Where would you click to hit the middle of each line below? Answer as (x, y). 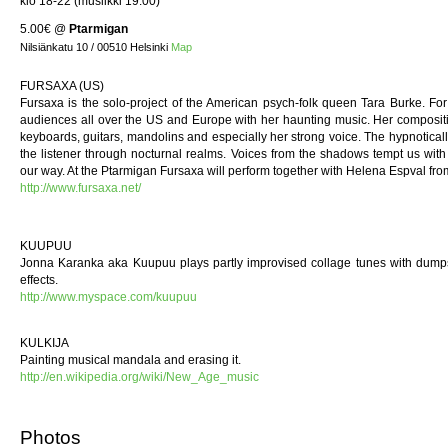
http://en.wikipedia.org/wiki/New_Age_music (139, 376)
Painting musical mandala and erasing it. (130, 359)
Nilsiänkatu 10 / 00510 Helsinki (95, 46)
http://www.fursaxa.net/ (80, 187)
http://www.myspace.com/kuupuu (108, 296)
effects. (39, 279)
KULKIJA (44, 342)
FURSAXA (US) (62, 85)
